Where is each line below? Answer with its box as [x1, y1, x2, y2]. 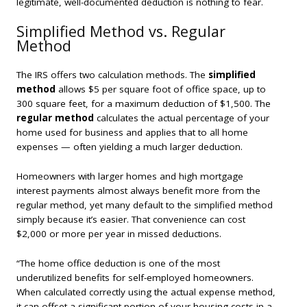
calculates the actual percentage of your [94, 112, 269, 125]
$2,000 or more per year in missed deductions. [16, 227, 221, 240]
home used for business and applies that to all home [16, 126, 248, 139]
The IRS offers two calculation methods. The [16, 69, 208, 82]
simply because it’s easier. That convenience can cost [16, 212, 245, 225]
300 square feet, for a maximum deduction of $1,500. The [16, 97, 271, 110]
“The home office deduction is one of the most [16, 256, 220, 269]
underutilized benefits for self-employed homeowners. [16, 271, 254, 284]
